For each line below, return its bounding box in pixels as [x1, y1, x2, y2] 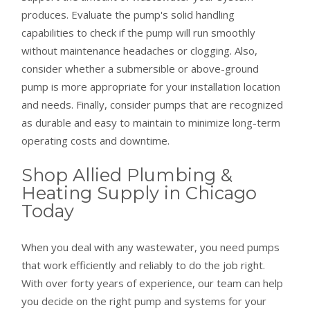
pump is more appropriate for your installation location [21, 79, 281, 93]
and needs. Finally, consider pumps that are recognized [21, 97, 284, 111]
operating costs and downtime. [21, 133, 170, 147]
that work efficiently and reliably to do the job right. [21, 257, 266, 272]
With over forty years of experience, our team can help [21, 275, 284, 290]
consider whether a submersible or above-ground [21, 61, 259, 75]
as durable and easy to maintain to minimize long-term [21, 115, 281, 129]
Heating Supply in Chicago [21, 182, 257, 204]
